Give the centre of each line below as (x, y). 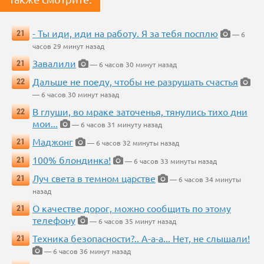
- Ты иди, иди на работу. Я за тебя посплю (125, 33)
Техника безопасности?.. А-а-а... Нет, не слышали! (141, 238)
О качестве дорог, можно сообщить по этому (132, 208)
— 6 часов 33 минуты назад (170, 161)
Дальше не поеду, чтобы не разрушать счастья (135, 82)
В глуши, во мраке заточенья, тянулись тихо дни (140, 112)
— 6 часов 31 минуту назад (116, 125)
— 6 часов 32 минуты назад (132, 143)
